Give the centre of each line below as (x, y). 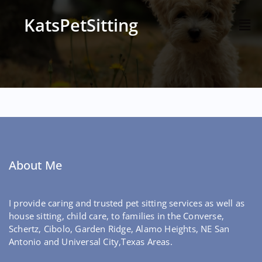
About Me (35, 165)
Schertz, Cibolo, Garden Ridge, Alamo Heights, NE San (119, 229)
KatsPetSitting (81, 25)
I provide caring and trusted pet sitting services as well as (127, 203)
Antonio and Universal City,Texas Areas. (91, 242)
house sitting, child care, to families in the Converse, (117, 216)
